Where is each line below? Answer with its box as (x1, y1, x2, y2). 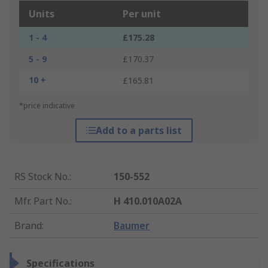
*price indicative (19, 100, 75, 111)
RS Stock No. (14, 170, 69, 184)
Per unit (123, 7, 161, 21)
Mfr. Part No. (14, 194, 70, 208)
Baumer (114, 219, 150, 233)
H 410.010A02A (114, 194, 182, 208)
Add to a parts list (95, 124, 182, 138)
